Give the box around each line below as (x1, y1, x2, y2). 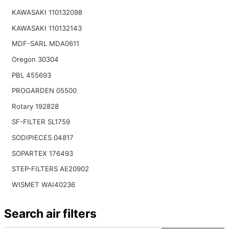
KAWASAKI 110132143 (11, 24, 82, 32)
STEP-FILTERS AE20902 (11, 165, 89, 173)
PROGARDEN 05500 (11, 86, 77, 95)
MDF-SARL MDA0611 (11, 39, 79, 48)
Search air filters (4, 207, 97, 221)
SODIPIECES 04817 (11, 133, 74, 142)
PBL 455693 (11, 71, 51, 79)
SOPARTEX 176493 (11, 149, 73, 157)
